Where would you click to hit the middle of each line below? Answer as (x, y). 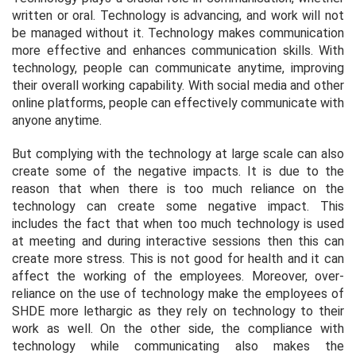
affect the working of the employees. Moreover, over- (178, 276)
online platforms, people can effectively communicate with (178, 103)
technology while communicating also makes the (178, 346)
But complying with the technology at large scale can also (178, 153)
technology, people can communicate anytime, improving (178, 68)
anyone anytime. (57, 120)
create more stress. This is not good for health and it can (178, 258)
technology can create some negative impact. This (178, 206)
